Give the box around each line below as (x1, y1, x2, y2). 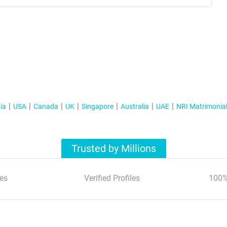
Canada (33, 102, 58, 110)
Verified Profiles (84, 173, 140, 183)
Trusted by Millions (71, 142, 156, 155)
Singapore (81, 102, 113, 110)
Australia (120, 102, 149, 110)
